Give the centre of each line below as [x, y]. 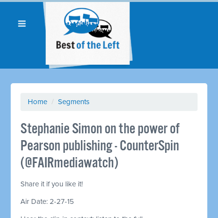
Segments [74, 101]
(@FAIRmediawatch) [70, 163]
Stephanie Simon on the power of [100, 129]
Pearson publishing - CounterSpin [100, 146]
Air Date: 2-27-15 [47, 201]
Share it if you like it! [52, 184]
